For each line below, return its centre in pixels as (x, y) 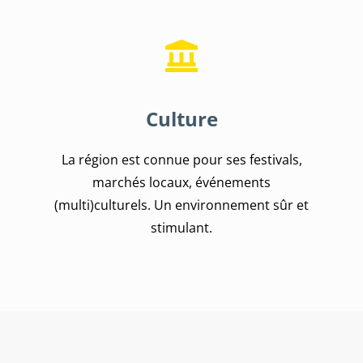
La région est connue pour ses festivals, (181, 159)
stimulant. (181, 227)
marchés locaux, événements (181, 182)
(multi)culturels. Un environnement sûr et (181, 205)
